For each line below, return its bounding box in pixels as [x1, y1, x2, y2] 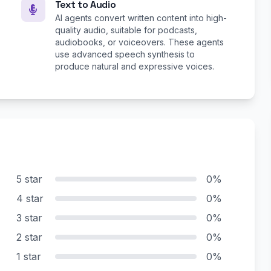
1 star [16, 250, 41, 263]
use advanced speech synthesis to [54, 49, 195, 60]
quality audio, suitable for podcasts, [54, 25, 197, 36]
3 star [16, 212, 42, 224]
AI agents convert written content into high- [54, 13, 227, 24]
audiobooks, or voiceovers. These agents [54, 37, 224, 48]
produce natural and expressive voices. [54, 61, 214, 72]
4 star [16, 192, 44, 205]
